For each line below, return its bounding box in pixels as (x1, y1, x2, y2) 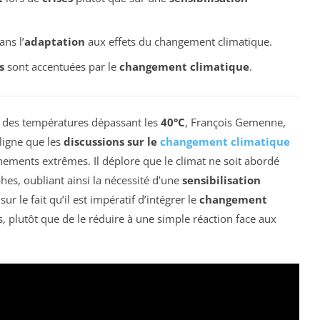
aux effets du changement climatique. (84, 34, 272, 49)
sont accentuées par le (4, 59, 119, 74)
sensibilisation (182, 172, 261, 187)
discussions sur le (64, 134, 160, 149)
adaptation (24, 34, 85, 49)
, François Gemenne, (185, 114, 286, 129)
